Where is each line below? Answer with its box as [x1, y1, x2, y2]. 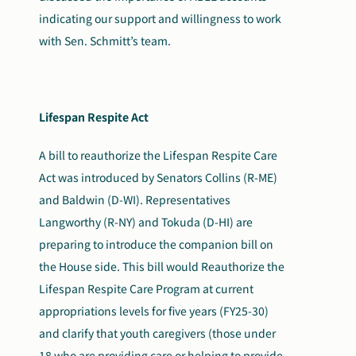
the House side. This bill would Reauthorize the [39, 258, 285, 275]
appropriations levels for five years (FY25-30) [39, 303, 269, 319]
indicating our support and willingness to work [39, 10, 282, 27]
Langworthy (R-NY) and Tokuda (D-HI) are [39, 214, 253, 230]
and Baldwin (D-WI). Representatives [39, 192, 231, 208]
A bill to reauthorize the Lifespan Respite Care [39, 147, 278, 164]
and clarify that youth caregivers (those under [39, 325, 277, 342]
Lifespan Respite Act [39, 109, 149, 126]
